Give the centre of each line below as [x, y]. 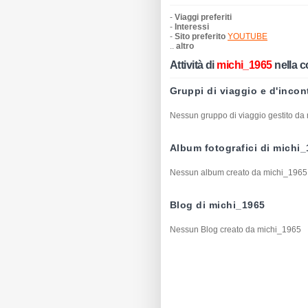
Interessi [192, 27]
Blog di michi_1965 [218, 205]
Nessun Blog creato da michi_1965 [235, 230]
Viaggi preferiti [203, 17]
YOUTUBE [247, 36]
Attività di [192, 65]
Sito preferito [200, 36]
